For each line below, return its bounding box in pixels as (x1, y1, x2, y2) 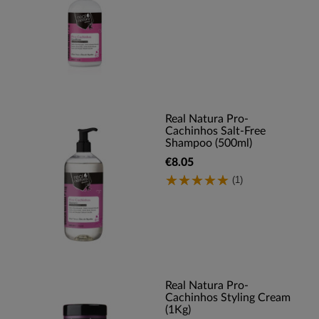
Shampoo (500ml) (165, 137, 252, 149)
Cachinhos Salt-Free (165, 125, 266, 137)
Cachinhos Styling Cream (165, 292, 291, 303)
